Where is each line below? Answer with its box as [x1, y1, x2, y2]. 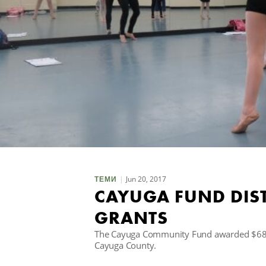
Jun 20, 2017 [126, 173, 167, 184]
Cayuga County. [94, 239, 157, 251]
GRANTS [94, 206, 169, 229]
